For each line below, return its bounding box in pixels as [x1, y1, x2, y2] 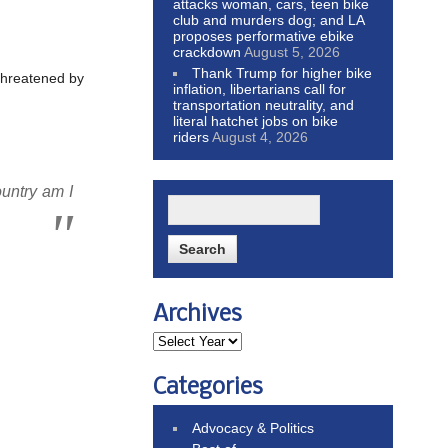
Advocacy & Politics [192, 419, 315, 436]
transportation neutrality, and [173, 96, 354, 113]
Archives [153, 302, 242, 327]
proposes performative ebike [173, 27, 354, 44]
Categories [153, 375, 263, 400]
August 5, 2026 [244, 43, 340, 60]
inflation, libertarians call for [173, 80, 346, 97]
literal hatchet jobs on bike [173, 112, 338, 129]
